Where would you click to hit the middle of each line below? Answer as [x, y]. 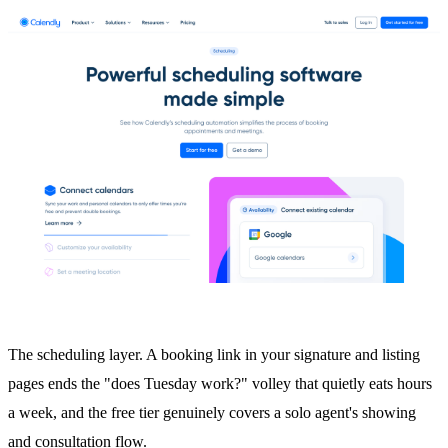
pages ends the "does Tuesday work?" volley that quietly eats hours [220, 384]
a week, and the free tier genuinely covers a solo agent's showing [212, 413]
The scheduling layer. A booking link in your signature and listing [214, 355]
